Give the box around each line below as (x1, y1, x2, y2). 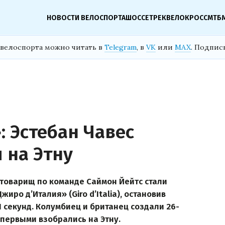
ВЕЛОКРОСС (166, 13, 207, 22)
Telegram (104, 43, 137, 52)
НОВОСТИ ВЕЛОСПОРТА (47, 13, 126, 22)
